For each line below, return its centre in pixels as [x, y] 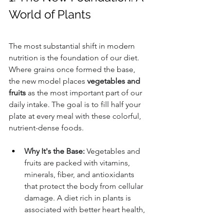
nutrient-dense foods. [46, 128]
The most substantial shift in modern [73, 46]
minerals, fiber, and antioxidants [80, 175]
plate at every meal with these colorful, [76, 116]
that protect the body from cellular [85, 186]
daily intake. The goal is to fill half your [76, 105]
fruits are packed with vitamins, [78, 163]
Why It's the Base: [54, 151]
